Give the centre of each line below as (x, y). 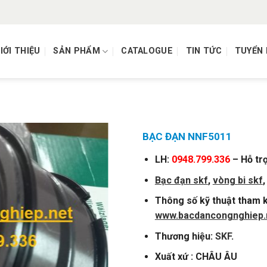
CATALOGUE (147, 51)
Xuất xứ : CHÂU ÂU (196, 257)
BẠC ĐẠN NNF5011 (187, 136)
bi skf (250, 180)
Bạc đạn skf (181, 180)
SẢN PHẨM (77, 51)
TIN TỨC (204, 51)
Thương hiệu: (185, 236)
